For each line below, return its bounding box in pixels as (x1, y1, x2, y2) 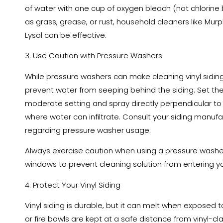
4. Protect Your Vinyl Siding (25, 179, 120, 190)
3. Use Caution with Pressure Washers (25, 50, 162, 61)
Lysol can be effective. (25, 30, 107, 41)
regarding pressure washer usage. (25, 124, 151, 135)
